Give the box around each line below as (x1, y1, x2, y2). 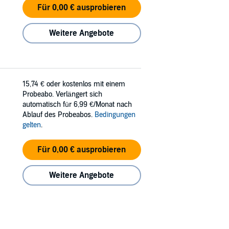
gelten (22, 120, 41, 129)
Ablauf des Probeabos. (22, 110, 95, 119)
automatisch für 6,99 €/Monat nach (22, 100, 132, 109)
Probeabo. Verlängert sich (22, 89, 102, 99)
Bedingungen (95, 110, 135, 119)
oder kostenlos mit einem (47, 79, 125, 88)
